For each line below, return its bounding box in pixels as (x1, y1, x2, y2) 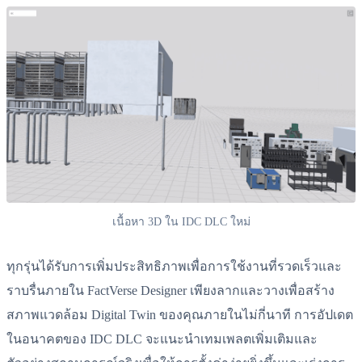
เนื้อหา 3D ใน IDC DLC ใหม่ (112, 216, 250, 229)
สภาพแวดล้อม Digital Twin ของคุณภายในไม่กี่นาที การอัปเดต (6, 308, 353, 322)
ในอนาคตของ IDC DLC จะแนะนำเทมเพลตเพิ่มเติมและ (6, 332, 318, 347)
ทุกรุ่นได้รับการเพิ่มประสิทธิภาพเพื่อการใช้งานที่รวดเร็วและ (6, 259, 342, 274)
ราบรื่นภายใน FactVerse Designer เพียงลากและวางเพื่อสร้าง (6, 284, 335, 298)
